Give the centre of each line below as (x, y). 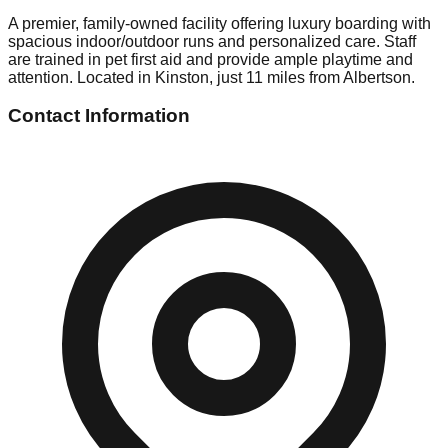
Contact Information (99, 116)
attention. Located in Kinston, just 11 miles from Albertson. (211, 77)
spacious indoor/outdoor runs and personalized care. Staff (212, 41)
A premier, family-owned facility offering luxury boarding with (219, 23)
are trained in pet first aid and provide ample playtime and (210, 59)
